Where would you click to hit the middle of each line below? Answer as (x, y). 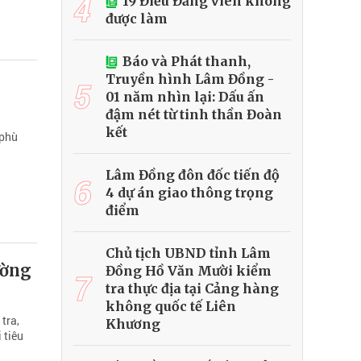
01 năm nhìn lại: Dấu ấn (185, 97)
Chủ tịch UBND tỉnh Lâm (188, 253)
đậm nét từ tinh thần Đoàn (194, 115)
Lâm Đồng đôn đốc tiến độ (193, 175)
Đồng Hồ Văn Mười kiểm (189, 271)
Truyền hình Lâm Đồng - (190, 79)
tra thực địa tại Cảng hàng (192, 289)
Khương (133, 324)
